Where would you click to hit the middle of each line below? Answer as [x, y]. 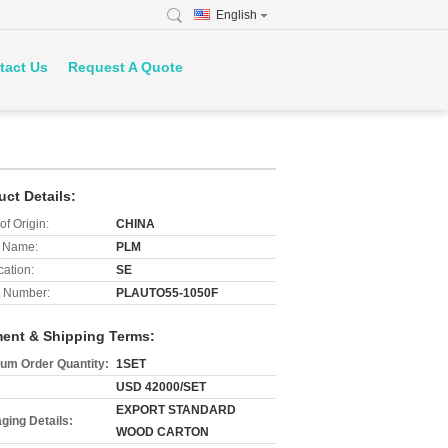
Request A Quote [125, 67]
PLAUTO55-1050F [167, 293]
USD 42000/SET [161, 387]
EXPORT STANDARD [176, 410]
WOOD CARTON [162, 432]
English [236, 15]
